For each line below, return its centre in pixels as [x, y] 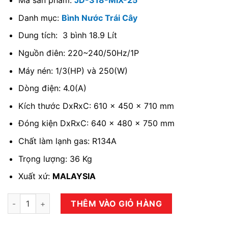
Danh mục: [40, 18]
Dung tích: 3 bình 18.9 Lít [67, 35]
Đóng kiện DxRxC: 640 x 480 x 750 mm [96, 123]
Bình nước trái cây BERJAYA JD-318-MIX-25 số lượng [102, 199]
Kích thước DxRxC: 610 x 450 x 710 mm [96, 106]
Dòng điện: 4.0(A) [52, 88]
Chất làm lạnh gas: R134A [67, 141]
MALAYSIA [74, 176]
